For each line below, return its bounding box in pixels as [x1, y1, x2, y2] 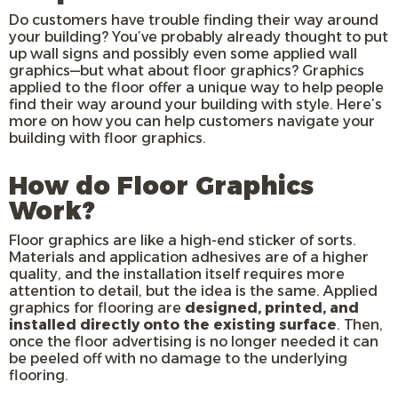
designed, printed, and [185, 299, 359, 317]
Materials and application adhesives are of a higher [9, 249, 369, 267]
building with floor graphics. [9, 130, 206, 147]
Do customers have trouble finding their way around [9, 12, 378, 29]
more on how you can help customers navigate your [9, 113, 375, 131]
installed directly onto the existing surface [9, 316, 337, 334]
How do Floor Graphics [9, 171, 314, 202]
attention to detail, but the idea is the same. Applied [9, 283, 378, 300]
